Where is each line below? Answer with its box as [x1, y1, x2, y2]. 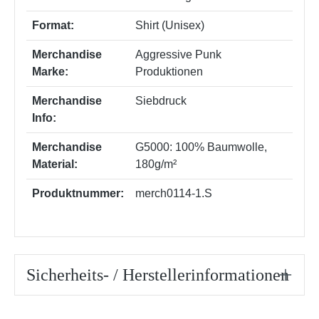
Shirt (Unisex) [135, 19, 204, 31]
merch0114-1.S [135, 187, 212, 199]
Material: [32, 157, 78, 170]
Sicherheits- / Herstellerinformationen [26, 265, 289, 284]
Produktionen [135, 65, 203, 78]
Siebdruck [135, 94, 187, 107]
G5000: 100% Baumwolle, [135, 140, 267, 153]
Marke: [32, 65, 68, 78]
